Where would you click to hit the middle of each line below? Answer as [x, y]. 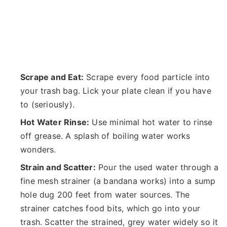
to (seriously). [47, 104]
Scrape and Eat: [52, 77]
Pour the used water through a [157, 167]
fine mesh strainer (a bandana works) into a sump [118, 181]
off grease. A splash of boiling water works [105, 136]
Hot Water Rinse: [55, 122]
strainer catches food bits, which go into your [110, 208]
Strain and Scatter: [58, 167]
